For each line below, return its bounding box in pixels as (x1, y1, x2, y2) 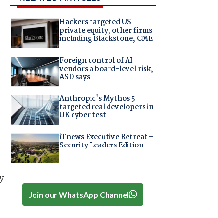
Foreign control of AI (59, 54, 133, 67)
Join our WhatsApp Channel (28, 189, 129, 199)
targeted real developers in (59, 101, 154, 113)
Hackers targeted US (59, 17, 131, 29)
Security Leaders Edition (59, 139, 144, 151)
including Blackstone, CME (59, 33, 153, 45)
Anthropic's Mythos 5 (59, 93, 135, 105)
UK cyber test (59, 109, 106, 122)
